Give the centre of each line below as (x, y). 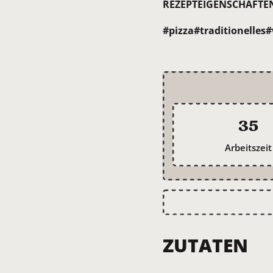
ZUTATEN (205, 246)
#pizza (178, 30)
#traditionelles (230, 30)
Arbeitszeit (248, 147)
